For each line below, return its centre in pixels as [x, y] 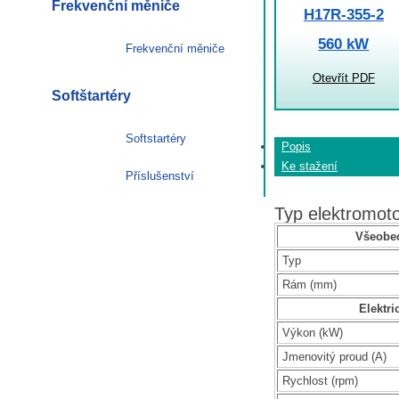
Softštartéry [91, 95]
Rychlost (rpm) [320, 380]
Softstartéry [156, 138]
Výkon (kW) [313, 332]
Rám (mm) [309, 284]
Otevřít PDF [343, 78]
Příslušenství [160, 175]
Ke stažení [309, 167]
